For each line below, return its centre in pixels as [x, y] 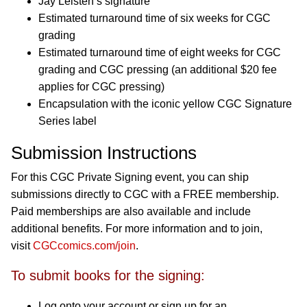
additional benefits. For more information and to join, [137, 229]
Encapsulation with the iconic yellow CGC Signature [165, 104]
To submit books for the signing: [108, 276]
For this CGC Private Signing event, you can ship [130, 177]
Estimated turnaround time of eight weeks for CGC [160, 53]
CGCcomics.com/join [84, 246]
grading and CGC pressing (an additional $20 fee [158, 70]
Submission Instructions [104, 153]
